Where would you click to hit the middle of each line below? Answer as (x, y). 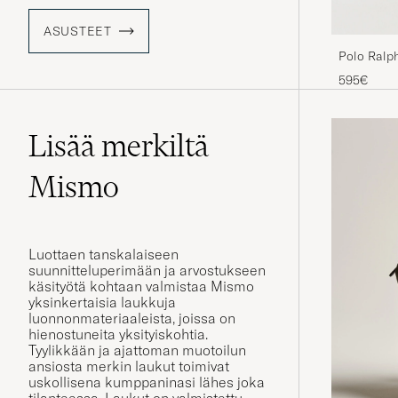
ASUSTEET (78, 32)
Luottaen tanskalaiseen (103, 255)
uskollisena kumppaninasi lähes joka (147, 382)
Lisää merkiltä (119, 146)
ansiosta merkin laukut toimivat (129, 366)
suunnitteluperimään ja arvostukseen (147, 271)
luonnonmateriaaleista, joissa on (132, 318)
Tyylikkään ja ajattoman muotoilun (137, 350)
